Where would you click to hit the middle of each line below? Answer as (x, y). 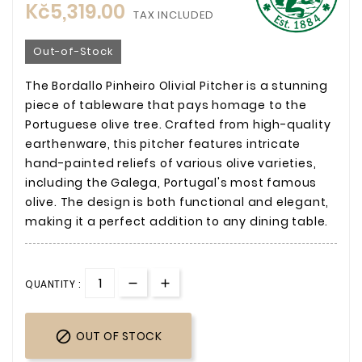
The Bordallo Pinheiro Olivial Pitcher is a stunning (177, 86)
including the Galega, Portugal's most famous (171, 183)
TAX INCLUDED (174, 15)
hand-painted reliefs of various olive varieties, (171, 164)
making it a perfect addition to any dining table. (177, 222)
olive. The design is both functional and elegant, (177, 202)
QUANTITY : (53, 284)
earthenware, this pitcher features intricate (163, 144)
